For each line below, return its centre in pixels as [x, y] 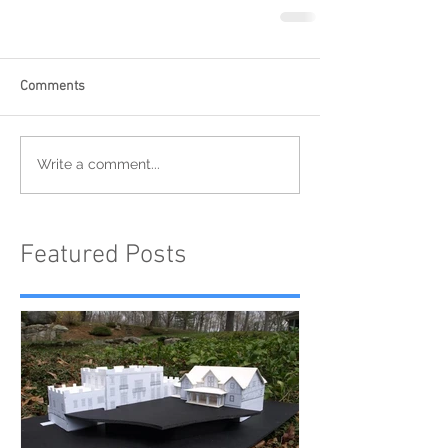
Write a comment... [98, 164]
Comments [52, 86]
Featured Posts [103, 255]
